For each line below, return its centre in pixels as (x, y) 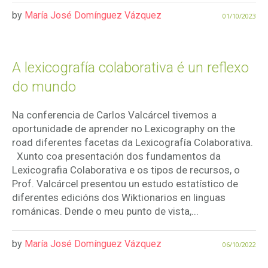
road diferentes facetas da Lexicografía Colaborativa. (133, 143)
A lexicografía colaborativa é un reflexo (130, 68)
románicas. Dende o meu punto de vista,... (105, 211)
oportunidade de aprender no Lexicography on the (124, 129)
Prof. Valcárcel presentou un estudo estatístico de (125, 184)
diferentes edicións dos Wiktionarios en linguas (119, 198)
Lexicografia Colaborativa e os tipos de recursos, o (126, 170)
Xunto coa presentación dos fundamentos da (116, 156)
